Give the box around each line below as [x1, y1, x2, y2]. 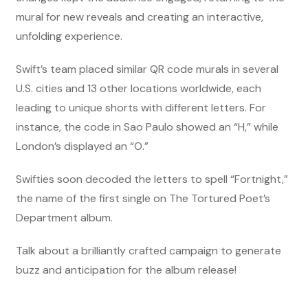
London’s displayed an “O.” [16, 138, 148, 153]
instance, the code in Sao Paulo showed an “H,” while [16, 119, 278, 134]
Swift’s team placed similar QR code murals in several [16, 61, 278, 76]
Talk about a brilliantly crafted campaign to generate [16, 243, 281, 258]
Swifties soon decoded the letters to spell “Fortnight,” [16, 171, 288, 186]
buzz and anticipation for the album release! [16, 262, 236, 277]
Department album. [16, 210, 113, 225]
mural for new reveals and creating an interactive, [16, 9, 263, 24]
